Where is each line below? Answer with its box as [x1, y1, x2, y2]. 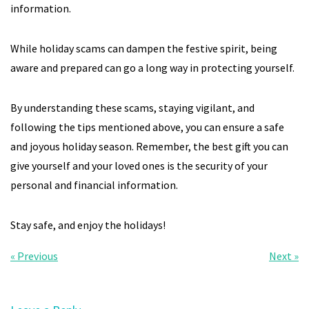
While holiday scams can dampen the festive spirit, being [10, 41, 277, 55]
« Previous [10, 249, 58, 263]
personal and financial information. [10, 178, 178, 192]
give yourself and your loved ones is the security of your [10, 159, 268, 172]
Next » [269, 249, 299, 263]
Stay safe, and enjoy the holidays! [10, 218, 166, 232]
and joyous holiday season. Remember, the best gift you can [10, 139, 288, 153]
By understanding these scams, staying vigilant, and [10, 101, 255, 114]
